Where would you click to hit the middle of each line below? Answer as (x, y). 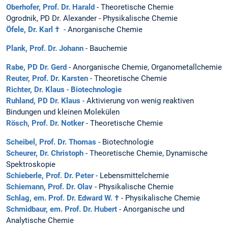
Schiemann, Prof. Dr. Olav (49, 187)
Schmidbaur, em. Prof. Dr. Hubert (62, 209)
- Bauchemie (105, 49)
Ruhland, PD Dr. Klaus (43, 101)
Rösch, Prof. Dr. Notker (45, 123)
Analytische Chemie (40, 221)
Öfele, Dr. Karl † (34, 29)
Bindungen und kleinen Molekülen (63, 112)
